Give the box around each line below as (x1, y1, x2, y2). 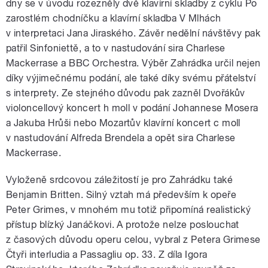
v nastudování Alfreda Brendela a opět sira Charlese (6, 132, 236, 144)
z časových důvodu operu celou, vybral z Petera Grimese (6, 234, 261, 246)
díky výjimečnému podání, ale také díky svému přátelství (6, 72, 256, 84)
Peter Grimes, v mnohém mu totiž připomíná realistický (6, 204, 251, 216)
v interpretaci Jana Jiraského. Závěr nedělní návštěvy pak (6, 28, 261, 39)
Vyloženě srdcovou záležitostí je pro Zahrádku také (6, 174, 233, 186)
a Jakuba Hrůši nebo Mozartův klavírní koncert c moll (6, 117, 240, 129)
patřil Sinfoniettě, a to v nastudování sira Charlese (6, 42, 226, 54)
